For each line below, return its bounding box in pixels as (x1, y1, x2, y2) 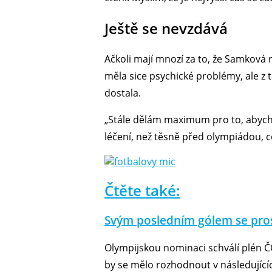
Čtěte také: (104, 180, 180, 201)
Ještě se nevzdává (104, 18, 228, 39)
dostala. (104, 86, 141, 100)
